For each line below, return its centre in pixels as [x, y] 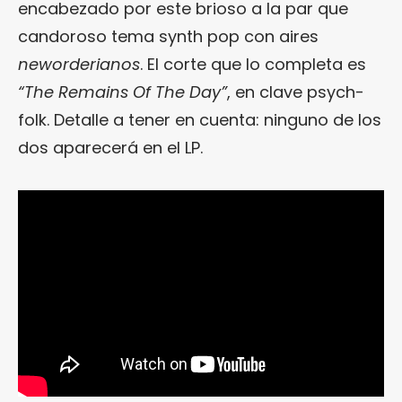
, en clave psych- [296, 92]
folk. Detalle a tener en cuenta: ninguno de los [200, 120]
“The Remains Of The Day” [122, 92]
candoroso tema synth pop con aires [168, 37]
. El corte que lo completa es [253, 65]
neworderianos [79, 65]
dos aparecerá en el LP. [110, 148]
